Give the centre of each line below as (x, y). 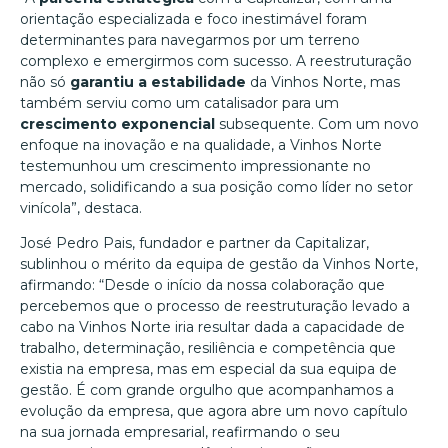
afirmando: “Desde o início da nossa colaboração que (202, 285)
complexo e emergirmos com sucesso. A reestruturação (216, 60)
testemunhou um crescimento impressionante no (195, 165)
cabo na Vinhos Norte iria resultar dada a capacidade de (212, 327)
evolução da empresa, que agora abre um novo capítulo (214, 411)
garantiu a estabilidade (158, 81)
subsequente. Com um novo (317, 123)
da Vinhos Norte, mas (323, 81)
